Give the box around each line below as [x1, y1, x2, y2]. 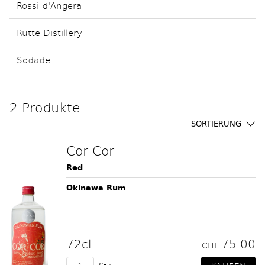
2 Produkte [9, 98, 80, 116]
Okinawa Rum [66, 182, 126, 194]
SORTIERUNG [191, 118, 241, 130]
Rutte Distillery [17, 26, 82, 38]
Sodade [17, 53, 50, 66]
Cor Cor [66, 141, 114, 159]
